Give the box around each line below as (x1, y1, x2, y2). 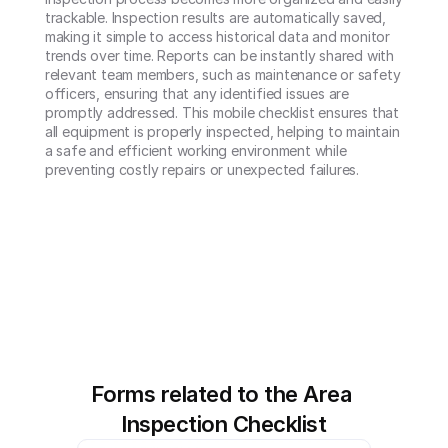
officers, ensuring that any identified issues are (44, 85, 349, 102)
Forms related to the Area (90, 381, 352, 407)
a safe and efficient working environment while (44, 142, 347, 159)
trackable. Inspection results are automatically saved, (44, 9, 386, 26)
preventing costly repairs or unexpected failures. (44, 161, 359, 178)
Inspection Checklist (121, 411, 327, 437)
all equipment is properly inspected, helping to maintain (44, 123, 400, 140)
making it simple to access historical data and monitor (44, 28, 390, 45)
